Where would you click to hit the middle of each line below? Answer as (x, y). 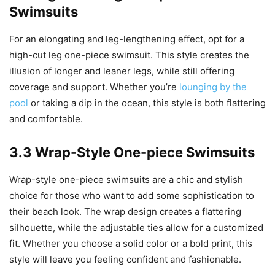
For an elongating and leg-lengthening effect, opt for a (127, 39)
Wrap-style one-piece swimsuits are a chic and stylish (126, 180)
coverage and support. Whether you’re (94, 87)
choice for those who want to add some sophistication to (132, 196)
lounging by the (213, 87)
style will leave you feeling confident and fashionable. (125, 260)
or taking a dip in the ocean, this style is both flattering (147, 103)
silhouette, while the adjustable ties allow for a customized (136, 228)
